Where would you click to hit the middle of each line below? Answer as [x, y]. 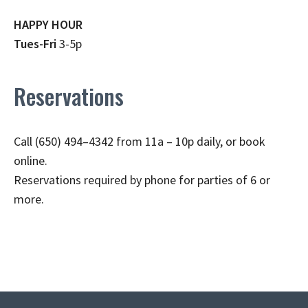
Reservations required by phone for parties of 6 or [142, 180]
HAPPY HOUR [48, 25]
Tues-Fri [35, 44]
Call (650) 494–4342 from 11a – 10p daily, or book [140, 142]
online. [31, 161]
